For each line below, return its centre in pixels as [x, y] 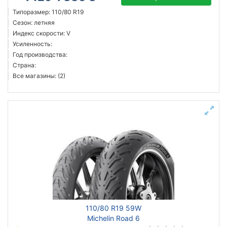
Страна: [24, 65]
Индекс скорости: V [42, 33]
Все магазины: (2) [39, 76]
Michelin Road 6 [113, 218]
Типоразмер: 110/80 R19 [48, 12]
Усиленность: [32, 44]
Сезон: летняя [34, 23]
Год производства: [40, 54]
